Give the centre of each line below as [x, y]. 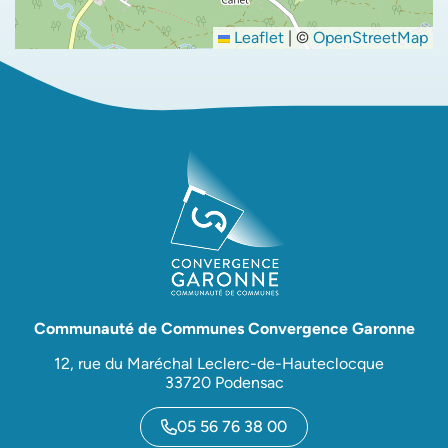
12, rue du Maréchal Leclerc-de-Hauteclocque [224, 363]
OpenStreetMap [370, 37]
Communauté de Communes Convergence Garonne [224, 328]
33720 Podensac [224, 382]
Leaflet [257, 37]
